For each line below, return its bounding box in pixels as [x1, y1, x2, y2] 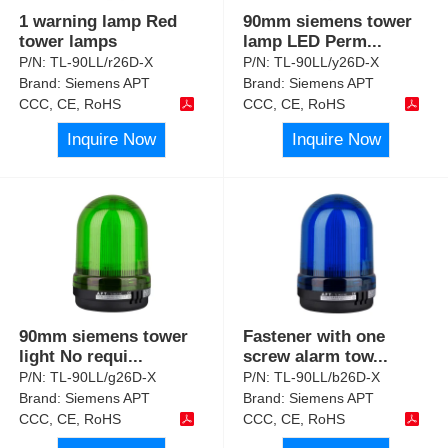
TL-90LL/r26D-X [50, 53, 154, 70]
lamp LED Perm [243, 31, 368, 51]
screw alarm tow [243, 347, 374, 367]
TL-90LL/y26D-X [274, 53, 380, 70]
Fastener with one [243, 327, 386, 347]
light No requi [19, 347, 129, 367]
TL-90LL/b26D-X [274, 369, 381, 386]
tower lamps [19, 31, 118, 51]
